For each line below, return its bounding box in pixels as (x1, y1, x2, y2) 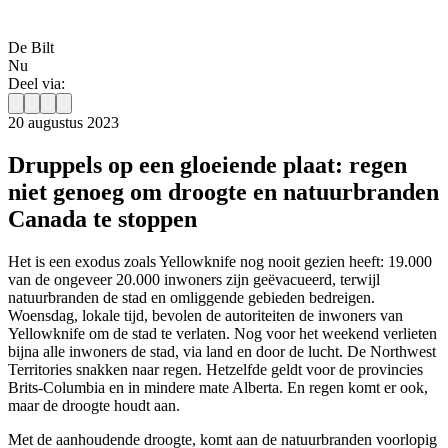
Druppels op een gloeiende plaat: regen (8, 152, 407, 179)
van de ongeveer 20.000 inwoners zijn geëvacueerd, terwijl (8, 271, 380, 289)
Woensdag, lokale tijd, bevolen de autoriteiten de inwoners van (8, 307, 403, 325)
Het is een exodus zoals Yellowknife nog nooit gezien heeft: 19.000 (8, 253, 432, 271)
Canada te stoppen (8, 206, 197, 233)
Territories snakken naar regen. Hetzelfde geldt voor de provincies (8, 361, 423, 379)
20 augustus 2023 (8, 114, 119, 132)
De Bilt (8, 39, 54, 57)
